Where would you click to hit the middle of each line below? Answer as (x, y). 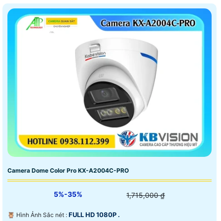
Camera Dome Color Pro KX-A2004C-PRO (68, 170)
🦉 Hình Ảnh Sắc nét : (42, 215)
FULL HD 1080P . (94, 214)
